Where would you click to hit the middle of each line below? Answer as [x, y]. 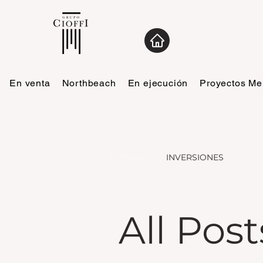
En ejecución [158, 83]
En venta [30, 83]
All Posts [125, 157]
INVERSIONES [195, 157]
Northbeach [89, 83]
